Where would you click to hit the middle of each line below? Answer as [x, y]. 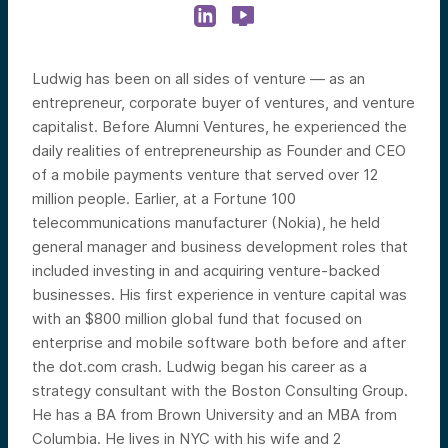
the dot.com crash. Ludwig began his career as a [199, 366]
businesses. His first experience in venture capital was [219, 294]
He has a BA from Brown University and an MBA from [214, 414]
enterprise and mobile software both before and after [219, 342]
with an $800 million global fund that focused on [197, 318]
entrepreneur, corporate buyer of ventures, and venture [223, 102]
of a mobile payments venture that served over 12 [205, 174]
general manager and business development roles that [220, 246]
